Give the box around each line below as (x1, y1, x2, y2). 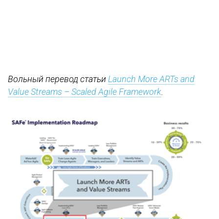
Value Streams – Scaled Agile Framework (8, 87, 161, 97)
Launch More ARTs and (108, 74, 195, 84)
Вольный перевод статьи (8, 74, 108, 84)
